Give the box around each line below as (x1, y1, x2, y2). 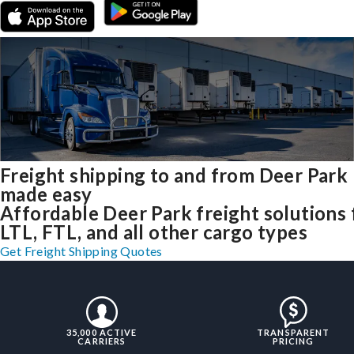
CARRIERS (77, 336, 126, 347)
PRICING (272, 336, 314, 347)
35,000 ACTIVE (66, 327, 137, 338)
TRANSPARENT (257, 327, 330, 338)
